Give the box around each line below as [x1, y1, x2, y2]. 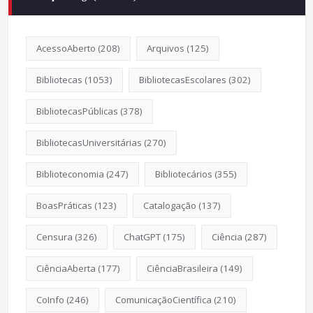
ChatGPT [123, 230, 161, 243]
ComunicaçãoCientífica [115, 293, 212, 306]
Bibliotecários [154, 167, 212, 180]
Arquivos [146, 41, 184, 54]
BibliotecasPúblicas [36, 104, 118, 117]
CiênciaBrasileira [146, 261, 218, 275]
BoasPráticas [36, 198, 92, 212]
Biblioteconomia [36, 167, 104, 180]
